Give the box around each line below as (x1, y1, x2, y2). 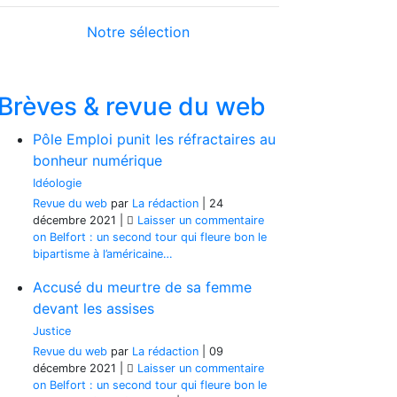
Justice (33, 324, 71, 338)
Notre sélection (87, 23, 190, 41)
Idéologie (33, 176, 82, 190)
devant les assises (33, 300, 154, 317)
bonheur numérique (33, 152, 162, 169)
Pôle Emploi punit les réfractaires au (33, 130, 276, 148)
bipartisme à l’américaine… (33, 247, 173, 261)
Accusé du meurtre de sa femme (33, 278, 252, 296)
